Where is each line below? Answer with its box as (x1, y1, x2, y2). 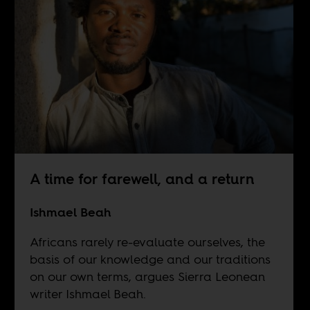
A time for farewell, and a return (29, 168, 255, 189)
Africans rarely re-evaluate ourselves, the (29, 232, 265, 250)
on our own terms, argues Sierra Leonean (29, 267, 265, 285)
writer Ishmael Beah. (29, 284, 146, 302)
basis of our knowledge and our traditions (29, 250, 271, 268)
